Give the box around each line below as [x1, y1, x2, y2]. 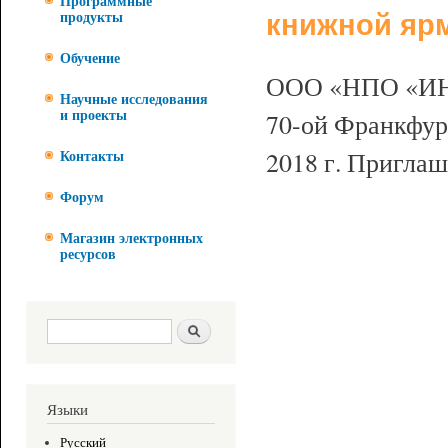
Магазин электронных [59, 231, 203, 246]
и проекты [59, 108, 127, 123]
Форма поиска [47, 316, 132, 335]
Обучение [59, 51, 120, 66]
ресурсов [59, 247, 116, 262]
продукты [59, 10, 123, 25]
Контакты [59, 149, 124, 164]
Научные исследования [59, 92, 208, 107]
